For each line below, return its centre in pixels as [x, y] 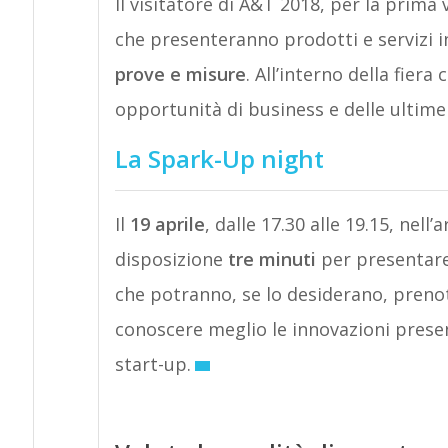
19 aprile [167, 224]
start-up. [152, 364]
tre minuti [271, 259]
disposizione [171, 259]
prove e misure [180, 74]
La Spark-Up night [219, 158]
